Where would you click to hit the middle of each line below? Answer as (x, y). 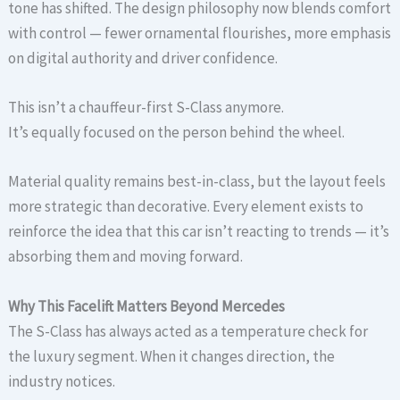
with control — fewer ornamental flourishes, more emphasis (200, 33)
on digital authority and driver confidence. (143, 58)
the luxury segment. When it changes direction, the (172, 356)
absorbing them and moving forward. (126, 257)
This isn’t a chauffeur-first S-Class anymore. (146, 108)
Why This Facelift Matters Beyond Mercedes (147, 306)
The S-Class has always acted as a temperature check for (188, 331)
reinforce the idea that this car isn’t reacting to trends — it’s (199, 232)
